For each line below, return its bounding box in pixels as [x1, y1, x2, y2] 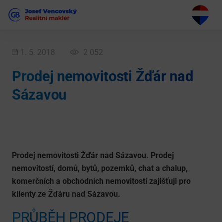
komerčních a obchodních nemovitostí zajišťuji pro [12, 176, 191, 186]
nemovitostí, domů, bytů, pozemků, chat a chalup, [12, 163, 188, 173]
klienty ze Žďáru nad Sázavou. [12, 189, 120, 199]
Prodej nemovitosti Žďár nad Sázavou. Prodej [12, 150, 174, 160]
